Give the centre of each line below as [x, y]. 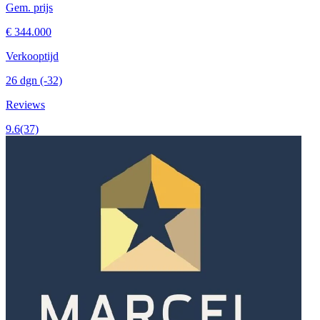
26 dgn [23, 81]
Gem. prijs [29, 8]
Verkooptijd [32, 56]
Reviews [25, 105]
